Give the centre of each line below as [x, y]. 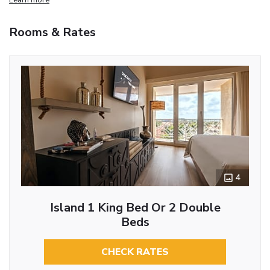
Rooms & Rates [52, 32]
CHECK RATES [135, 252]
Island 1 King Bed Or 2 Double [135, 207]
